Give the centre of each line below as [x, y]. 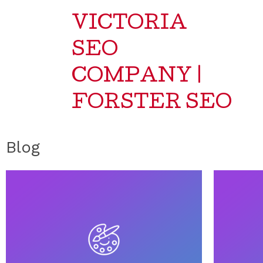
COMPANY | [137, 78]
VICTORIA [129, 25]
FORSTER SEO [152, 104]
